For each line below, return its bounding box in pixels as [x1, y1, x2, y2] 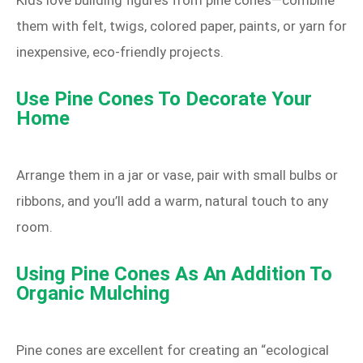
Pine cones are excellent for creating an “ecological [16, 342, 329, 359]
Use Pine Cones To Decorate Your [16, 88, 312, 111]
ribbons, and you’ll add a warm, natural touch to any [16, 193, 328, 210]
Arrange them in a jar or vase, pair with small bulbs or [16, 167, 338, 184]
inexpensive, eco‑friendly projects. [16, 44, 224, 61]
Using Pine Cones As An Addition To [16, 263, 332, 286]
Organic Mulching [16, 282, 170, 305]
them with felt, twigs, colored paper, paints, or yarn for [16, 18, 347, 35]
